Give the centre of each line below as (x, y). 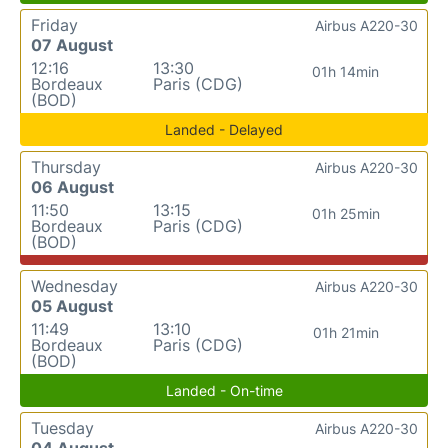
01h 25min (345, 213)
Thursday (66, 166)
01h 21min (345, 332)
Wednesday (74, 285)
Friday (54, 24)
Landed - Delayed (224, 129)
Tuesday (62, 427)
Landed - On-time (224, 390)
